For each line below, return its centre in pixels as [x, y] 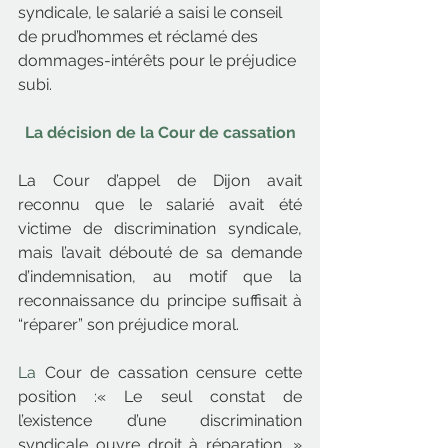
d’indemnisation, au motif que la [160, 276]
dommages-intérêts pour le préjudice [159, 60]
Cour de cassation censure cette [169, 372]
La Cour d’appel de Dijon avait [160, 180]
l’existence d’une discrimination [160, 420]
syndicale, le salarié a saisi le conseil [152, 12]
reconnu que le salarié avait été [160, 204]
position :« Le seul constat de [160, 396]
